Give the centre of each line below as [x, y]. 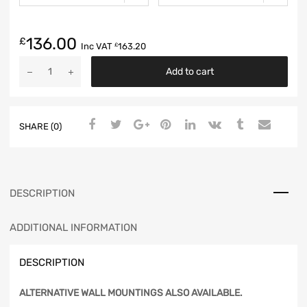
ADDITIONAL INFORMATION [73, 227]
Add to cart [189, 71]
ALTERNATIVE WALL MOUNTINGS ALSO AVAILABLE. [131, 293]
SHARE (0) [40, 127]
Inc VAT [98, 46]
